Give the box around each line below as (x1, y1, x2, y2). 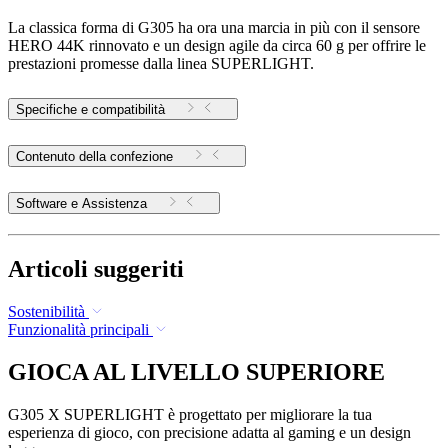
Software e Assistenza (82, 195, 147, 211)
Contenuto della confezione (16, 149, 173, 165)
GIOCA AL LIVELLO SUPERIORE (8, 358, 385, 385)
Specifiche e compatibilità (16, 102, 165, 118)
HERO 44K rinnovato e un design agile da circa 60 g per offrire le (8, 37, 426, 55)
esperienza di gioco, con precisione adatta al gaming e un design (8, 423, 411, 441)
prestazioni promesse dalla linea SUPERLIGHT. (8, 55, 314, 73)
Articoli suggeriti (8, 255, 184, 282)
